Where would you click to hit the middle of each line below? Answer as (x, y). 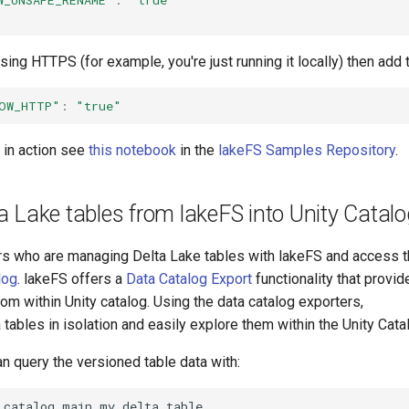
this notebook (132, 151)
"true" (99, 105)
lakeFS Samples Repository (307, 151)
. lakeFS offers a (72, 279)
